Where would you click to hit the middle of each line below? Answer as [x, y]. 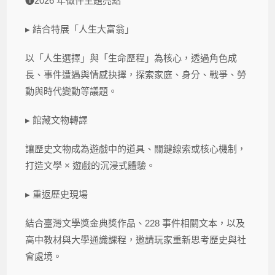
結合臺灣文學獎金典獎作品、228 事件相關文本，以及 [135, 223]
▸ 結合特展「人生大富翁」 [80, 29]
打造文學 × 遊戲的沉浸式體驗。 [91, 165]
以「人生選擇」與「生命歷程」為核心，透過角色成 [131, 58]
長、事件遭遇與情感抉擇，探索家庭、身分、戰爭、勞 [136, 74]
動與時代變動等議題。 [72, 91]
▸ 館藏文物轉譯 [57, 120]
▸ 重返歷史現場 [57, 194]
